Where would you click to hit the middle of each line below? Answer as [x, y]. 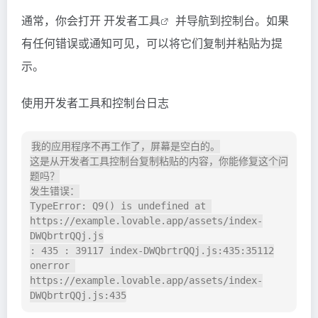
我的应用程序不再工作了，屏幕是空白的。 [126, 147]
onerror [50, 266]
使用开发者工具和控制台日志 [95, 103]
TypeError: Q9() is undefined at [118, 206]
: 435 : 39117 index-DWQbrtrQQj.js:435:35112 [152, 251]
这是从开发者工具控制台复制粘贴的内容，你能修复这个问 [159, 161]
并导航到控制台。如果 [231, 21]
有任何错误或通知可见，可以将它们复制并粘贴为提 [152, 43]
